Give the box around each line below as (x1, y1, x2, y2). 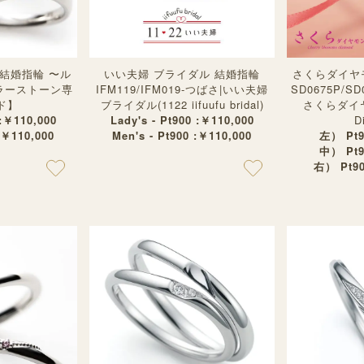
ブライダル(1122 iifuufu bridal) (100, 97, 264, 112)
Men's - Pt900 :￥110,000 (112, 128, 252, 143)
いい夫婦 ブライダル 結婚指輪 (104, 66, 260, 81)
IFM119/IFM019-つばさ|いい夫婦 (96, 81, 268, 97)
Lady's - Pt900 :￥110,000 (110, 112, 254, 128)
